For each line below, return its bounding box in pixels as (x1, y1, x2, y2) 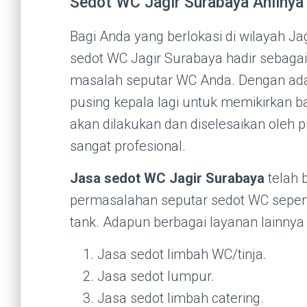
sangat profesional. (70, 137, 186, 154)
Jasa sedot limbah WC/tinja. (97, 245, 267, 262)
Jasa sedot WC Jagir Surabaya (70, 169, 265, 186)
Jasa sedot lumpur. (97, 267, 214, 284)
